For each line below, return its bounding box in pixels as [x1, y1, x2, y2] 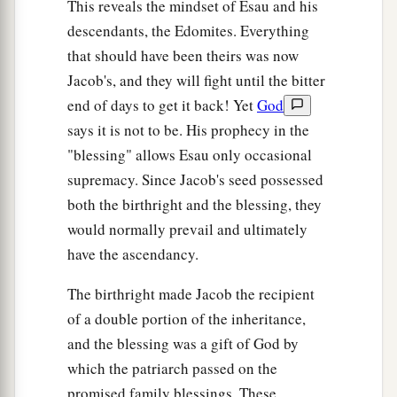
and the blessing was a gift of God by [67, 333, 299, 354]
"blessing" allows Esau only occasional [67, 144, 312, 166]
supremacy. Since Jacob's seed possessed [67, 169, 323, 191]
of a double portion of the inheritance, [67, 308, 306, 330]
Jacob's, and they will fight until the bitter [67, 70, 325, 91]
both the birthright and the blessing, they [67, 194, 322, 215]
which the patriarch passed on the [67, 358, 277, 379]
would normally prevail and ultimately [67, 219, 307, 240]
